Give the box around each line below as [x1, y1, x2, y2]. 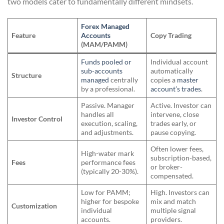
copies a [150, 75, 177, 84]
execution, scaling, [81, 118, 138, 127]
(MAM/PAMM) [81, 39, 128, 48]
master [177, 75, 199, 84]
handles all [81, 109, 114, 118]
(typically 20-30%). [81, 166, 139, 175]
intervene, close [150, 109, 199, 118]
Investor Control [11, 114, 63, 123]
